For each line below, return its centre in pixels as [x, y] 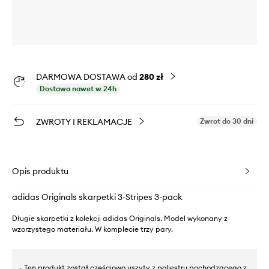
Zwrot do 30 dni [227, 121]
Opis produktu [40, 171]
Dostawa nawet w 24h [78, 89]
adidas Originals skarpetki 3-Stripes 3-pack [97, 197]
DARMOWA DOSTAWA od [88, 77]
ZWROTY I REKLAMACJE [84, 122]
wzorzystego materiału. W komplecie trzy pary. [92, 229]
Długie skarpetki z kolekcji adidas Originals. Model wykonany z [120, 219]
